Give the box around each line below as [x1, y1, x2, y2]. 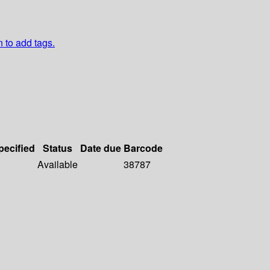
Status [43, 141, 72, 155]
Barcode [124, 141, 163, 155]
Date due [80, 141, 121, 155]
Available [37, 157, 78, 172]
